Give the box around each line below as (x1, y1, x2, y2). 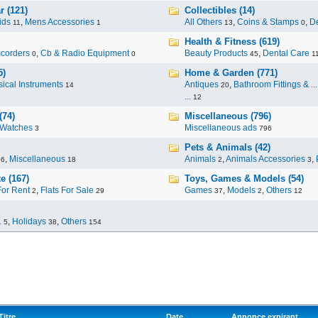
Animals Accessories (226, 154, 305, 164)
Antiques (185, 79, 219, 89)
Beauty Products (185, 48, 248, 58)
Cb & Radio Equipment (40, 48, 129, 58)
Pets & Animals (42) (185, 142, 270, 153)
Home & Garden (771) (185, 67, 278, 78)
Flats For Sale (40, 185, 94, 195)
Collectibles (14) (185, 5, 255, 16)
